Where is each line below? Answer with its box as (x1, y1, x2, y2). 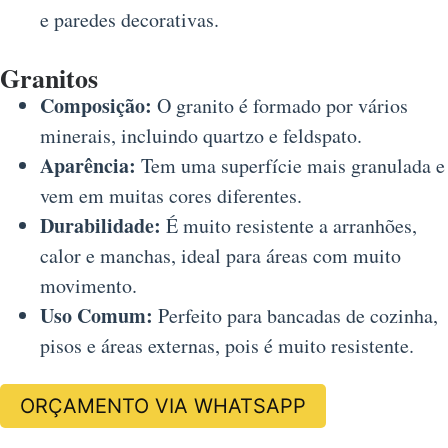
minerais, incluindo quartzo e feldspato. (40, 122, 362, 150)
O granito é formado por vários (152, 92, 408, 120)
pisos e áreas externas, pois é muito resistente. (40, 332, 414, 360)
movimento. (40, 272, 137, 300)
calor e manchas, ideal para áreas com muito (40, 242, 401, 270)
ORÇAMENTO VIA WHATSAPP (20, 394, 306, 419)
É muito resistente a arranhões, (161, 212, 417, 240)
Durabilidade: (40, 211, 161, 241)
